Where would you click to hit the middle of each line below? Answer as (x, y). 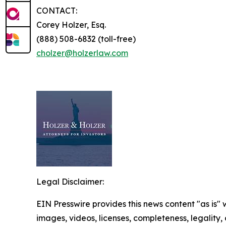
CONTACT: (57, 11)
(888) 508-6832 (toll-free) (86, 39)
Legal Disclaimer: (70, 182)
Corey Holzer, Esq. (71, 25)
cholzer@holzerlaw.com (82, 53)
